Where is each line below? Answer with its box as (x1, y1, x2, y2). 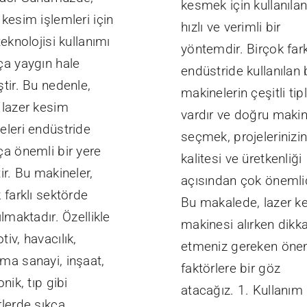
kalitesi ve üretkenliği (180, 151, 302, 167)
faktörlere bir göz (180, 260, 281, 277)
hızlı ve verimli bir (180, 19, 281, 36)
